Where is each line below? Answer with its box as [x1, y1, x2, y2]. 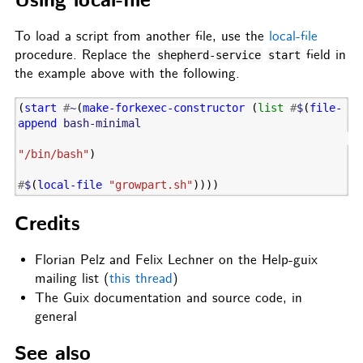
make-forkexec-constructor [82, 100, 245, 114]
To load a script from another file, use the [14, 28, 269, 46]
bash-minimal [62, 116, 141, 130]
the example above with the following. [14, 66, 240, 83]
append [17, 116, 57, 130]
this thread [109, 270, 173, 288]
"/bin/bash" [17, 147, 89, 160]
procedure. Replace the [14, 47, 156, 65]
